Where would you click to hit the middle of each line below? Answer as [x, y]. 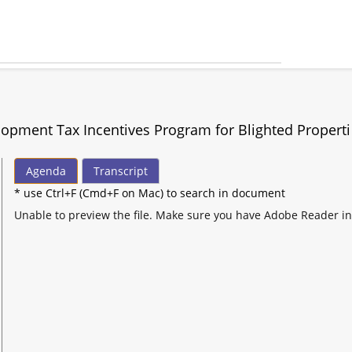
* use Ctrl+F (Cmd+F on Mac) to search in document [150, 192]
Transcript [121, 170]
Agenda [46, 170]
